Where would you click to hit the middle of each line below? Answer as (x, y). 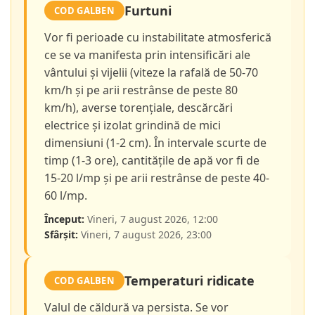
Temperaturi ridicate (189, 281)
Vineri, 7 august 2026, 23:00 (145, 235)
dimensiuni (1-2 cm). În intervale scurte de (155, 143)
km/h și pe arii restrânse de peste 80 (141, 90)
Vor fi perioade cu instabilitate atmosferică (158, 38)
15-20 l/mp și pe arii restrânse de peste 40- (157, 178)
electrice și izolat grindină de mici (133, 126)
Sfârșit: (61, 235)
